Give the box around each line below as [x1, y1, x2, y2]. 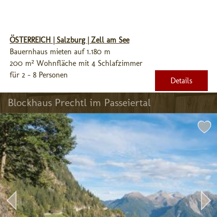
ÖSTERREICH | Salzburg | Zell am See [10, 35, 129, 45]
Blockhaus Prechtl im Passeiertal [8, 96, 151, 109]
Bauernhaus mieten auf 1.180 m [10, 47, 110, 56]
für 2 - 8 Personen [10, 70, 68, 79]
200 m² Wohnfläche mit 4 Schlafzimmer [10, 59, 142, 68]
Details [170, 76, 192, 85]
